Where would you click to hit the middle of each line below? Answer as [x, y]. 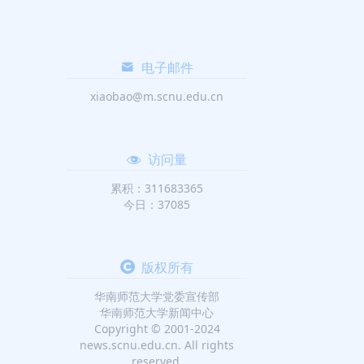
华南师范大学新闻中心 [157, 312]
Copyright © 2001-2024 [157, 328]
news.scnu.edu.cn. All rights [157, 344]
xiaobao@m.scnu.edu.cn [157, 96]
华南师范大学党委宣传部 [157, 296]
